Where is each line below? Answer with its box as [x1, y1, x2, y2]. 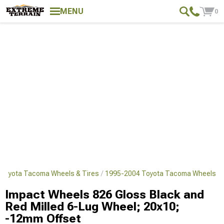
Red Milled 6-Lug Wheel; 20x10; [5, 199, 179, 213]
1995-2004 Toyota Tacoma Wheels [105, 169, 216, 177]
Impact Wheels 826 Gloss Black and [5, 187, 204, 201]
